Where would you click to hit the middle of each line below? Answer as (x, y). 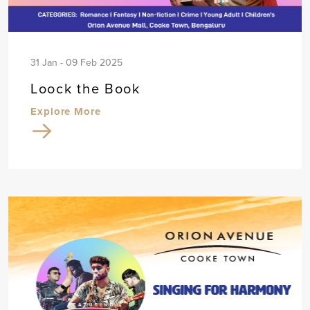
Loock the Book (85, 89)
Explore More (66, 111)
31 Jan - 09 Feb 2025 (76, 63)
